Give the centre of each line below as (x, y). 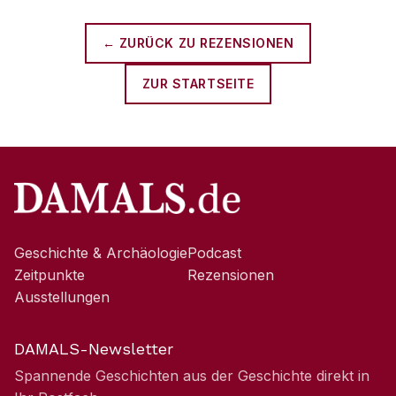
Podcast (214, 253)
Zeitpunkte (49, 275)
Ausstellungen (62, 297)
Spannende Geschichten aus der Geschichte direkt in (192, 376)
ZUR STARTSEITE (198, 84)
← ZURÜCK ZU (151, 43)
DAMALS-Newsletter (94, 349)
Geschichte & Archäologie (101, 253)
